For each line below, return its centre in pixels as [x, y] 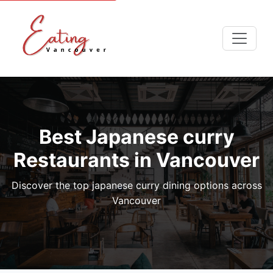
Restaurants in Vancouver [136, 160]
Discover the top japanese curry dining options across [136, 185]
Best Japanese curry [136, 137]
